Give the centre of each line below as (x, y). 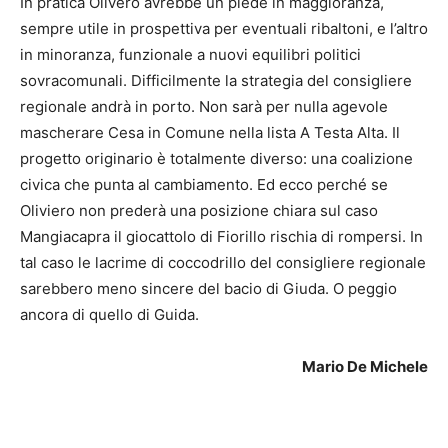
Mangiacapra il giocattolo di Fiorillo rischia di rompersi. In (221, 236)
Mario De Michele (365, 366)
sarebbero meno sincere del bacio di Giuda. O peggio (208, 288)
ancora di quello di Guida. (109, 314)
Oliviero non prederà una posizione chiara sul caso (199, 210)
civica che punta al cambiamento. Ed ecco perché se (204, 184)
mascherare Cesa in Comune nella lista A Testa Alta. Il (210, 132)
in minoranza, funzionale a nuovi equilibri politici (190, 54)
